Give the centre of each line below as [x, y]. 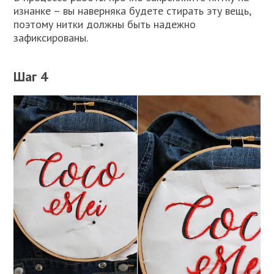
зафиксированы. [51, 38]
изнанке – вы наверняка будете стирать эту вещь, [132, 11]
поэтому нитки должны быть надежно [105, 24]
